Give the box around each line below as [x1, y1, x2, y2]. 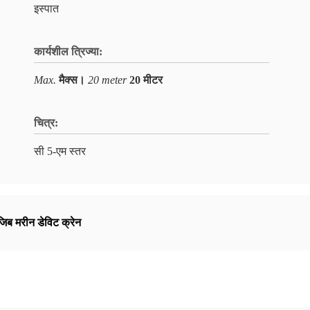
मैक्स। [59, 74, 85, 86]
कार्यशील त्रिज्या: [34, 46, 102, 57]
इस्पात [34, 3, 59, 15]
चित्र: [34, 117, 58, 129]
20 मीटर [129, 74, 163, 86]
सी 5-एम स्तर [34, 145, 86, 157]
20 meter [88, 74, 127, 86]
